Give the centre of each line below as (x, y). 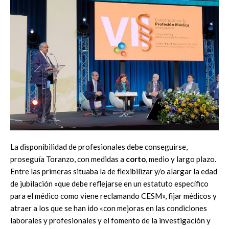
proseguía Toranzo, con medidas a (68, 159)
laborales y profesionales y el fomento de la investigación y (110, 221)
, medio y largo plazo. (181, 159)
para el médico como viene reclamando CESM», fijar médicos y (113, 196)
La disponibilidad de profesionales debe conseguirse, (99, 147)
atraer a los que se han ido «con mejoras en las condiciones (109, 208)
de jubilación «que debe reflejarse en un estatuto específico (109, 184)
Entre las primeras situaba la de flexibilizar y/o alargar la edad (114, 171)
